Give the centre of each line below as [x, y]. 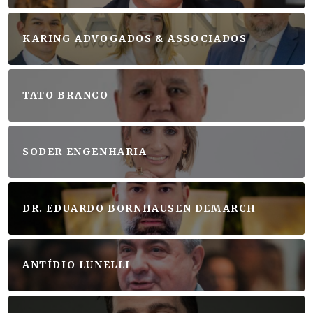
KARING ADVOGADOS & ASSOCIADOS [135, 39]
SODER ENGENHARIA [85, 152]
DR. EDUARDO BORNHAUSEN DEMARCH [139, 209]
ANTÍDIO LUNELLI [77, 265]
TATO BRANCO [66, 95]
